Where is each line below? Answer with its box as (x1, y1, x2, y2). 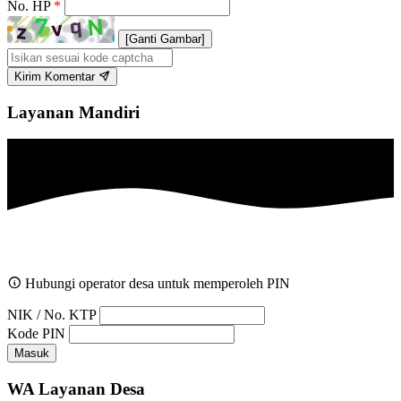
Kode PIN (7, 326, 65, 342)
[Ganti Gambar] (125, 31, 205, 46)
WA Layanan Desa (7, 379, 145, 398)
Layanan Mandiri (7, 102, 140, 122)
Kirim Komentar (14, 69, 98, 83)
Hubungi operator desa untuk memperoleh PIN (21, 276, 290, 292)
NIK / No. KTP (7, 307, 96, 323)
